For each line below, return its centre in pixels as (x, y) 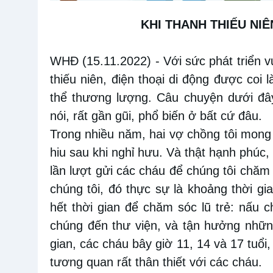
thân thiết (161, 262)
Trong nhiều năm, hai (108, 134)
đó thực (129, 189)
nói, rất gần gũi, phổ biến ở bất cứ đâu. (156, 116)
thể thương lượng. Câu (115, 98)
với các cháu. (226, 262)
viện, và (157, 226)
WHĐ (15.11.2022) (101, 61)
